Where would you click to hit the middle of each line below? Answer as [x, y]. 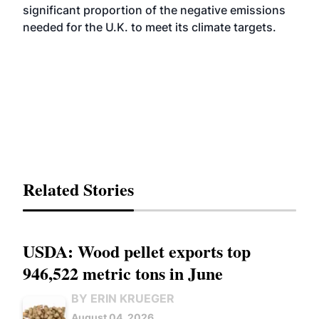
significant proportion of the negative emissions [154, 10]
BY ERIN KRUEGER [123, 298]
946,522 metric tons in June [123, 273]
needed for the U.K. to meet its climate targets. [150, 27]
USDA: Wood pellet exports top [137, 251]
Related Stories [78, 189]
